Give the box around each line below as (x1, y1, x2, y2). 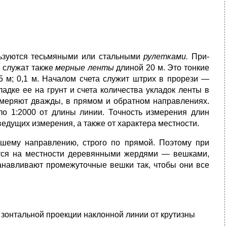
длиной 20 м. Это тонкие (116, 63, 210, 72)
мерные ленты (55, 63, 117, 72)
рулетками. (143, 52, 192, 61)
